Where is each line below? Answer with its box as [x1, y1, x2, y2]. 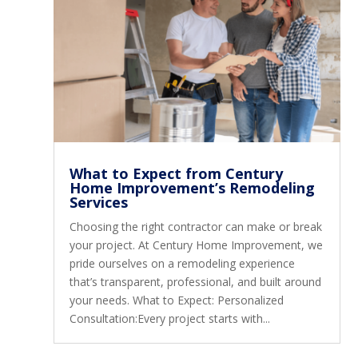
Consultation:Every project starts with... [70, 310, 271, 326]
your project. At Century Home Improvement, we [70, 237, 324, 253]
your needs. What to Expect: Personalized [70, 292, 284, 308]
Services [70, 192, 129, 212]
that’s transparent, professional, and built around [70, 273, 322, 289]
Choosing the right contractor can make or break [70, 218, 323, 234]
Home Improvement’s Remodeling [70, 177, 316, 197]
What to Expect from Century [70, 163, 284, 183]
